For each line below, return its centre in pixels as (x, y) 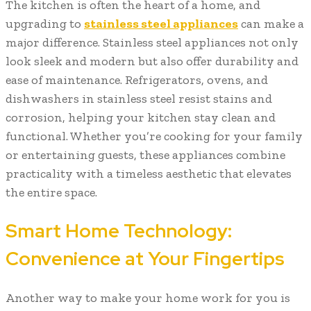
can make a (271, 24)
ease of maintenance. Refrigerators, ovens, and (137, 80)
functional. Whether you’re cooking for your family (154, 136)
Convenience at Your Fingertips (145, 259)
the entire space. (51, 193)
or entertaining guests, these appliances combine (145, 155)
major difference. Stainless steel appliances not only (152, 43)
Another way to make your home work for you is (148, 297)
